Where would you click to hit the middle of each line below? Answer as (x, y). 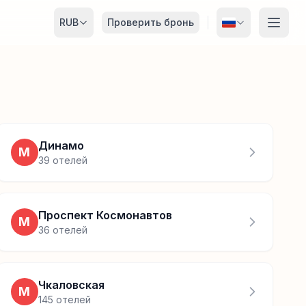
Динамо (61, 145)
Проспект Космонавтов (105, 215)
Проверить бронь (151, 22)
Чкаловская (71, 285)
